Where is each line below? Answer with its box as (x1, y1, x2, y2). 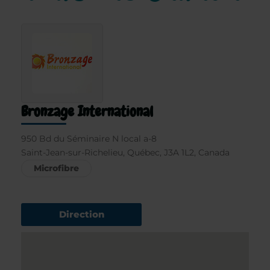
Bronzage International (21, 102, 153, 121)
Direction (58, 208, 104, 220)
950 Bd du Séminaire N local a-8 (21, 133, 157, 144)
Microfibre (34, 163, 79, 174)
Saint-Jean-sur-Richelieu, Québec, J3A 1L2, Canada (21, 147, 230, 158)
